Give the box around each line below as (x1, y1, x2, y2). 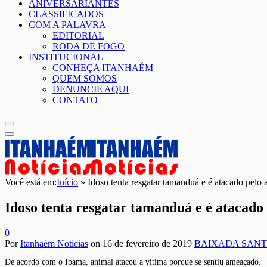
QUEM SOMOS (52, 73, 117, 83)
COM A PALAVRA (29, 20, 106, 30)
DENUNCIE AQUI (52, 84, 129, 94)
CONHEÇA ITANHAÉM (52, 63, 153, 73)
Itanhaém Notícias (20, 238, 88, 249)
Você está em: (5, 177, 57, 187)
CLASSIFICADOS (29, 9, 104, 19)
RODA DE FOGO (52, 41, 125, 51)
